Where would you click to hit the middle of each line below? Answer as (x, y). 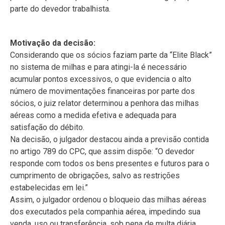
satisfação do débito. (47, 127)
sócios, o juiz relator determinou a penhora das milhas (104, 103)
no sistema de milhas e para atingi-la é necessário (98, 67)
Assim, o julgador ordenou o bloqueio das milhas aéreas (108, 200)
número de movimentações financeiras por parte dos (102, 91)
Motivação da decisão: (53, 43)
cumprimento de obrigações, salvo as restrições (95, 176)
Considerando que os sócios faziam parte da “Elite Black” (111, 55)
